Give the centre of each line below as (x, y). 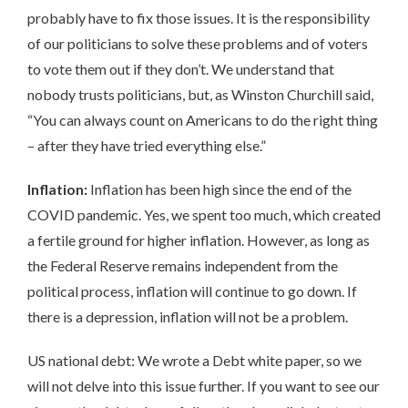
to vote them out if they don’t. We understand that (181, 68)
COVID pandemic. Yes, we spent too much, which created (204, 214)
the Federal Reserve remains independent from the (183, 265)
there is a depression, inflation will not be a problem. (188, 316)
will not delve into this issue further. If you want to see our (204, 385)
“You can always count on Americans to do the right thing (203, 119)
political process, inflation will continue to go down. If (192, 291)
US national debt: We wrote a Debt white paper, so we (194, 360)
